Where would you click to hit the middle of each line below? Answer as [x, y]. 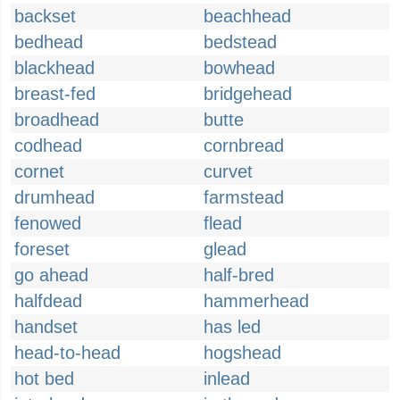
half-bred [239, 275]
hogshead [242, 353]
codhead [48, 146]
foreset [42, 249]
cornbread [244, 146]
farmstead [244, 197]
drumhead [54, 197]
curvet [228, 171]
